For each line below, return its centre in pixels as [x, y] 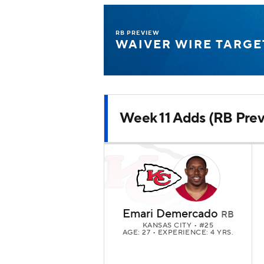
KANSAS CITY [168, 226]
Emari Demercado [170, 214]
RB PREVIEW [138, 33]
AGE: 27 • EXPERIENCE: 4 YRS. [178, 233]
